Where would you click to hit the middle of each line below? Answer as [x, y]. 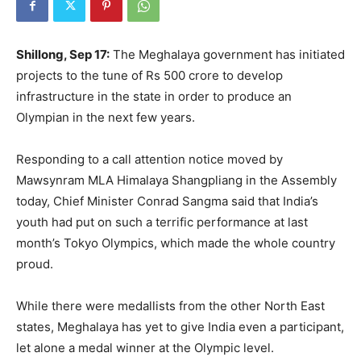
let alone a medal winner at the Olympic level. [145, 348]
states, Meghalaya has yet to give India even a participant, [180, 327]
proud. [35, 264]
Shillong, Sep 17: [63, 54]
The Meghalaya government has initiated [227, 54]
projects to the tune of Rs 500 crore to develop [149, 75]
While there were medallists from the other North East [170, 306]
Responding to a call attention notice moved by [149, 159]
